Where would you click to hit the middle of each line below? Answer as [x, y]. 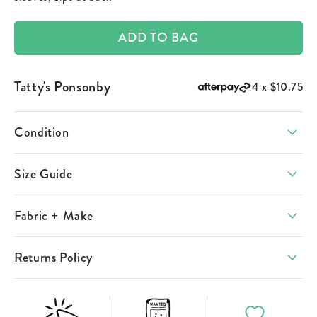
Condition [42, 132]
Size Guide [44, 174]
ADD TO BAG [158, 38]
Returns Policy [53, 257]
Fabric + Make [54, 215]
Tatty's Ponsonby [63, 87]
